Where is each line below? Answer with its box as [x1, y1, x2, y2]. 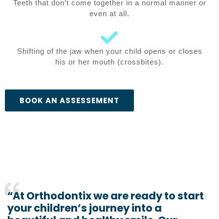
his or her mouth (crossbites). [55, 57, 164, 66]
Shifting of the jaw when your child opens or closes [17, 46, 202, 55]
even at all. [89, 9, 130, 18]
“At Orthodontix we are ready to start [7, 188, 204, 203]
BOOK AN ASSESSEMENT [20, 95, 119, 106]
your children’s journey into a [7, 200, 162, 215]
